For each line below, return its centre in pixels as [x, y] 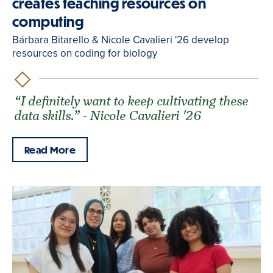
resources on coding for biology [85, 53]
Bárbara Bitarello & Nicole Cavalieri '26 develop [121, 40]
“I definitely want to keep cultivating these [132, 101]
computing [48, 21]
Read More [50, 149]
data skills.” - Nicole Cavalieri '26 [108, 116]
